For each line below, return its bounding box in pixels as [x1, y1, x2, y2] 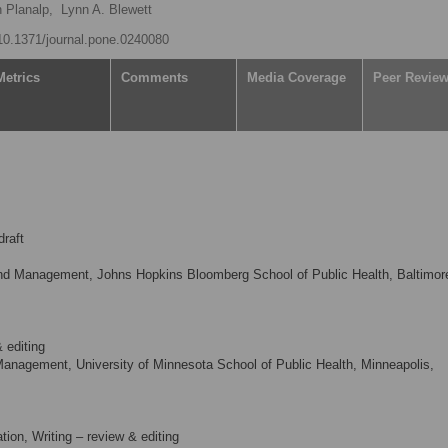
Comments [121, 70, 188, 85]
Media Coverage [247, 70, 346, 85]
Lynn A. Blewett [61, 2, 152, 17]
